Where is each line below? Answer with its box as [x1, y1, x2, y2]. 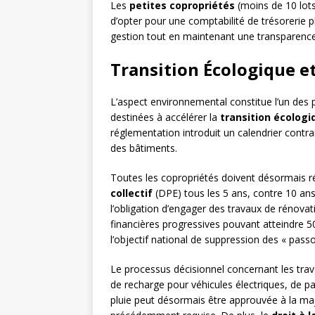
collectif [110, 186, 153, 200]
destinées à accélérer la [110, 110, 220, 124]
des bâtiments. [110, 141, 177, 155]
